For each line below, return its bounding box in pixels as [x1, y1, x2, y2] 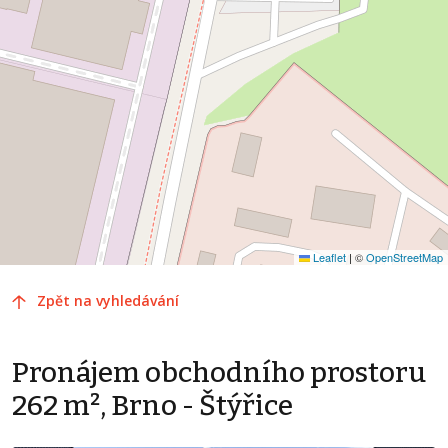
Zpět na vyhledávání [37, 291, 179, 311]
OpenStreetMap [366, 249, 443, 266]
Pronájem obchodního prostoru [12, 356, 426, 390]
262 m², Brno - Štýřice [12, 389, 293, 423]
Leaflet [310, 249, 346, 266]
